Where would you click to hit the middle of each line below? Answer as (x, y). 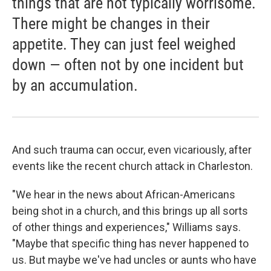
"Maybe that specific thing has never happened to (130, 244)
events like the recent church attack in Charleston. (132, 166)
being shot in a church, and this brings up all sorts (130, 211)
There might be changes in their (111, 24)
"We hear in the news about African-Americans (124, 195)
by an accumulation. (75, 86)
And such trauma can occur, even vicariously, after (132, 150)
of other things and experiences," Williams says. (126, 227)
